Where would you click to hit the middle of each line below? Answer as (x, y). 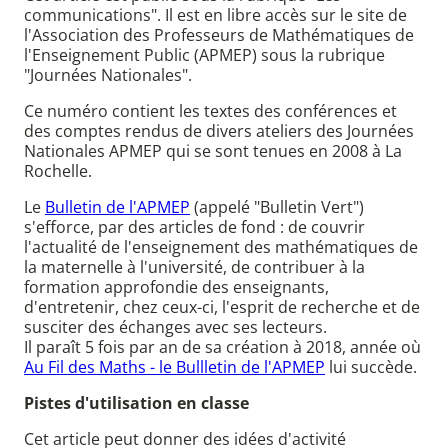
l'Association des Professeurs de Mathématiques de (219, 35)
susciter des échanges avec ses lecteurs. (175, 327)
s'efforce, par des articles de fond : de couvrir (194, 227)
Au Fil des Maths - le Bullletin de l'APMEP (174, 367)
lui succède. (371, 367)
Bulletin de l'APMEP (117, 207)
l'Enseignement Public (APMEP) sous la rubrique (204, 55)
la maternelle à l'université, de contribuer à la (194, 267)
